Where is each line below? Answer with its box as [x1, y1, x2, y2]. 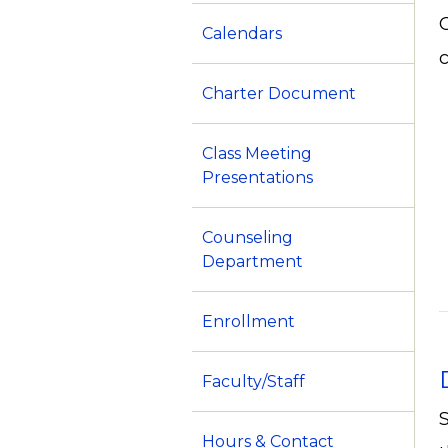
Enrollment [202, 312, 295, 332]
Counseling [202, 228, 293, 248]
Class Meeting [202, 144, 312, 164]
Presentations [202, 168, 313, 188]
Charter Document [202, 84, 356, 104]
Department [202, 252, 303, 272]
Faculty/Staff [202, 372, 305, 392]
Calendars [202, 24, 282, 44]
